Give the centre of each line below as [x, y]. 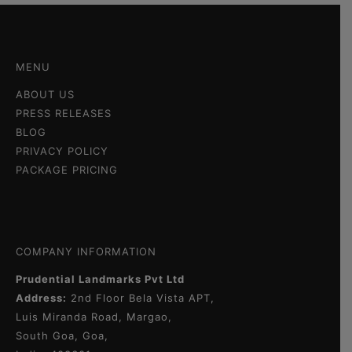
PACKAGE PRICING [67, 170]
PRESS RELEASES [64, 114]
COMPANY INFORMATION [86, 252]
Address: [41, 298]
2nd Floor [98, 298]
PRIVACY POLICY [62, 151]
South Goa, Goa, [62, 336]
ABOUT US [45, 95]
